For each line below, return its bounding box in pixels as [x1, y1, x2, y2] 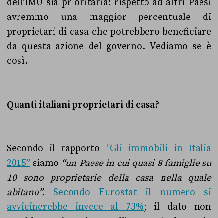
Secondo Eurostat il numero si [53, 186, 212, 198]
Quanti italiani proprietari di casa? [7, 98, 159, 110]
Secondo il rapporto [7, 142, 106, 154]
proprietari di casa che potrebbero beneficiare [7, 25, 211, 37]
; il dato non [143, 200, 211, 213]
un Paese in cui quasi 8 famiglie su [65, 157, 212, 169]
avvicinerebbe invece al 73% [7, 200, 144, 213]
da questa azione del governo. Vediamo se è [7, 40, 211, 52]
